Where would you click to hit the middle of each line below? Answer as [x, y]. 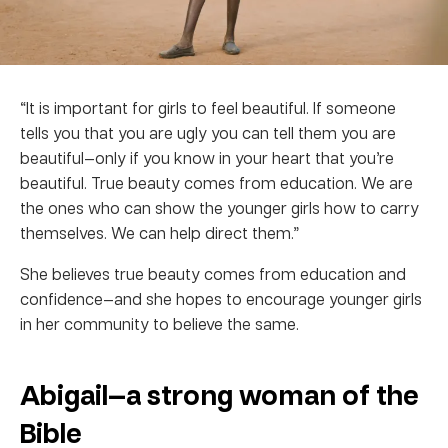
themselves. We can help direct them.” [159, 232]
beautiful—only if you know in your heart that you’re [207, 157]
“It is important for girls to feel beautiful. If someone [208, 107]
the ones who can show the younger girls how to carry [219, 207]
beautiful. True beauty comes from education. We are [216, 182]
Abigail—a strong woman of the [219, 394]
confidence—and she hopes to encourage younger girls [221, 298]
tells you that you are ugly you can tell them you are [208, 132]
